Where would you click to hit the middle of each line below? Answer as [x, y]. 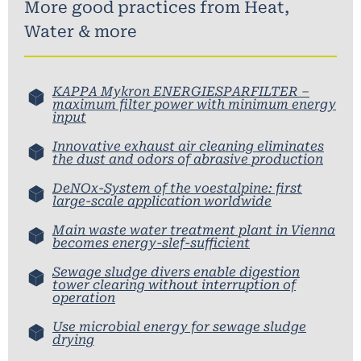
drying [73, 339]
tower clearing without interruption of [174, 284]
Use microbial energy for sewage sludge [179, 326]
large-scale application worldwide [162, 201]
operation [84, 297]
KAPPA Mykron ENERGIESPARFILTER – [181, 91]
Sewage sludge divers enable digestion [176, 272]
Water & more [81, 31]
